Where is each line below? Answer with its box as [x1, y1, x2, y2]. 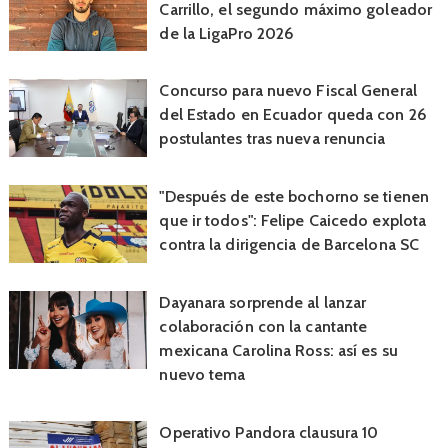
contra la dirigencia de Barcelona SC [159, 235, 420, 255]
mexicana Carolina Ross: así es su [159, 341, 398, 361]
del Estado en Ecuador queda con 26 [159, 105, 427, 125]
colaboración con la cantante [159, 317, 368, 337]
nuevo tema [159, 365, 246, 385]
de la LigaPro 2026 [159, 23, 295, 43]
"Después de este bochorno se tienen [159, 187, 429, 207]
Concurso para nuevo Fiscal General [159, 81, 417, 101]
